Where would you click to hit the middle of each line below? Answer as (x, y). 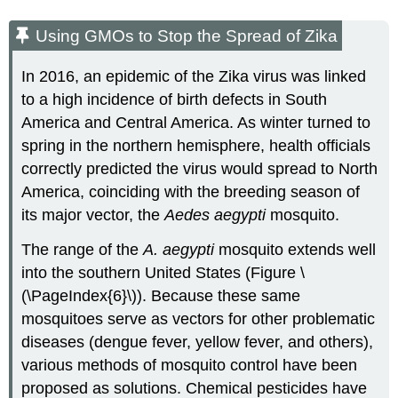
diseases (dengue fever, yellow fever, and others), (198, 342)
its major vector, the (93, 215)
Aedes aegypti (215, 215)
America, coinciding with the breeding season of (191, 191)
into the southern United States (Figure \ (163, 272)
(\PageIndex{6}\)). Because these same (161, 295)
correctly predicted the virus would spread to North (200, 168)
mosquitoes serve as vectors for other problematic (199, 318)
